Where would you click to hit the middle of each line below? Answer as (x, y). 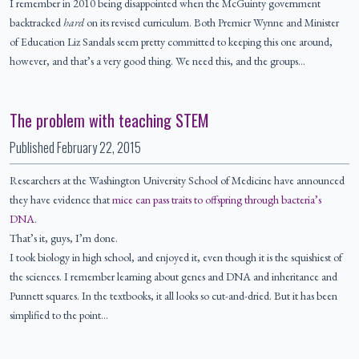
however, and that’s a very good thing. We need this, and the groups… (157, 61)
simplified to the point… (59, 315)
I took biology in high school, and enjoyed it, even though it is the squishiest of (176, 258)
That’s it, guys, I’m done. (64, 238)
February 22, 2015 (99, 148)
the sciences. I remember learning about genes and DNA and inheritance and (173, 277)
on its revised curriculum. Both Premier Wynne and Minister (212, 23)
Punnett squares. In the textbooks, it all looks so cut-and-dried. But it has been (173, 296)
